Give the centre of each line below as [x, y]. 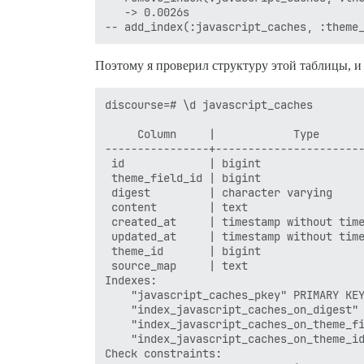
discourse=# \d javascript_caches [209, 104]
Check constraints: [163, 353]
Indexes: [131, 280]
